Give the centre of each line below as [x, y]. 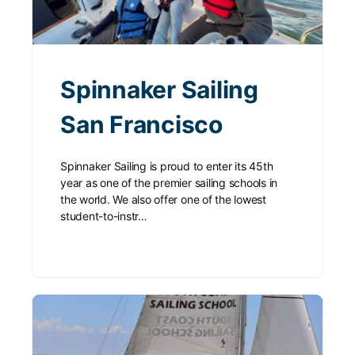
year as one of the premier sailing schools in [169, 183]
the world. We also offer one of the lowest [163, 200]
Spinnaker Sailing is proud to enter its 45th [167, 166]
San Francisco [141, 125]
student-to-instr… [104, 216]
